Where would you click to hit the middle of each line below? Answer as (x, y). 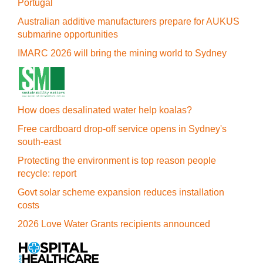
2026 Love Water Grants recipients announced (114, 224)
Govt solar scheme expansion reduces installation (121, 192)
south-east (39, 141)
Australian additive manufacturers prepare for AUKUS (129, 21)
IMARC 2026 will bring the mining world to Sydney (122, 53)
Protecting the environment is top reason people (117, 160)
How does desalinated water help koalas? (105, 110)
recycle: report (47, 173)
